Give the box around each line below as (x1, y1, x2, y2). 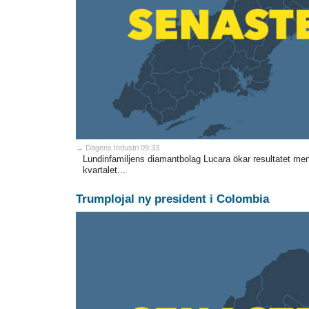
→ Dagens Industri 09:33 (75, 143, 159, 152)
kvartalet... (82, 165, 126, 176)
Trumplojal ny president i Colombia (75, 192, 269, 206)
